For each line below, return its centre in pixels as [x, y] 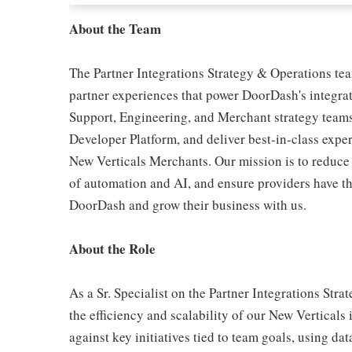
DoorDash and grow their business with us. [188, 205]
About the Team [115, 29]
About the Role [112, 249]
